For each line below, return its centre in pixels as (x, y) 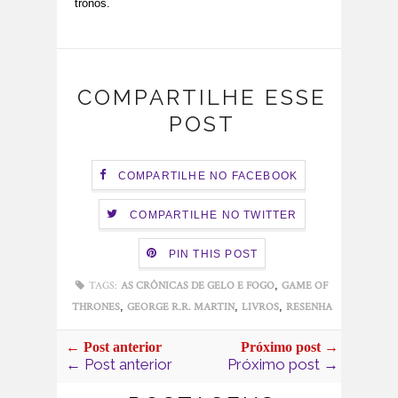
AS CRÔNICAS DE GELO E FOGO (198, 286)
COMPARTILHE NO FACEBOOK (208, 175)
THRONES (96, 307)
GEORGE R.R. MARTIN (180, 307)
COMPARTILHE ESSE (202, 98)
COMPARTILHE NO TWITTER (214, 215)
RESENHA (309, 307)
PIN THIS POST (213, 254)
